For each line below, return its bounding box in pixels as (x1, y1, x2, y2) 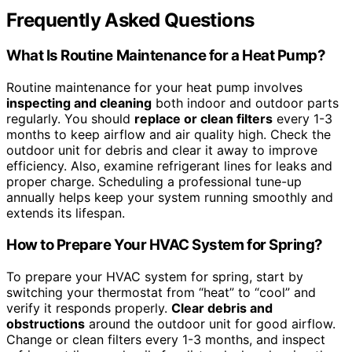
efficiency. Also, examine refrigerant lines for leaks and (6, 158, 332, 174)
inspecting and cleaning (6, 95, 152, 112)
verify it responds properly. (6, 299, 171, 316)
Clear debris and (171, 299, 273, 316)
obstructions (6, 315, 85, 332)
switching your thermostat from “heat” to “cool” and (6, 284, 316, 300)
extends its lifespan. (6, 205, 125, 222)
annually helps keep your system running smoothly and (6, 189, 333, 206)
